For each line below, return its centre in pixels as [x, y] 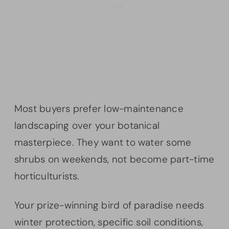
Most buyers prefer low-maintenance [99, 108]
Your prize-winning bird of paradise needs [109, 205]
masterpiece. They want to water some [103, 142]
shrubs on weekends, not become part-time [114, 159]
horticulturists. [47, 176]
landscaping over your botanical [87, 125]
